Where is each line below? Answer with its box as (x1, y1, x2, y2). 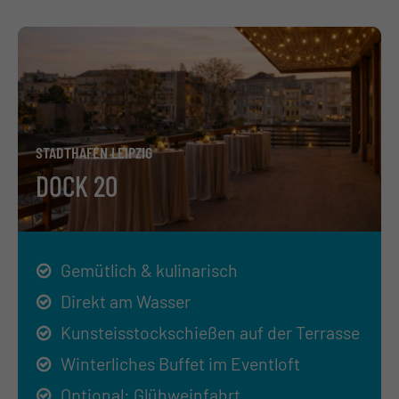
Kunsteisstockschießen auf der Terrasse (61, 321, 360, 343)
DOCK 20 (36, 167, 118, 202)
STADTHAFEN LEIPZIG (36, 142, 152, 162)
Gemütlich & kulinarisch (61, 258, 238, 281)
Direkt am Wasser (61, 289, 191, 312)
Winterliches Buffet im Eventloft (61, 352, 300, 374)
